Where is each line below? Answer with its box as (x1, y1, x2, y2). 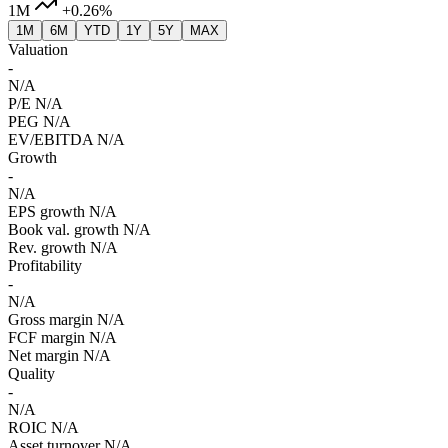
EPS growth (8, 203, 85, 221)
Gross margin (8, 311, 93, 329)
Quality (8, 365, 55, 383)
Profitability (8, 257, 82, 275)
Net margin (8, 347, 79, 365)
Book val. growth (8, 221, 119, 239)
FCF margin (8, 329, 85, 347)
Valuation (8, 41, 68, 59)
